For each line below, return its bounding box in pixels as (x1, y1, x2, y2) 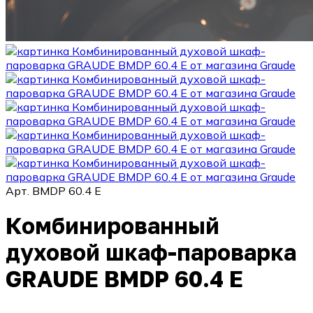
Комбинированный (6, 212, 219, 240)
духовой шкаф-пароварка (6, 239, 296, 266)
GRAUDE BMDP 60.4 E (6, 265, 243, 293)
